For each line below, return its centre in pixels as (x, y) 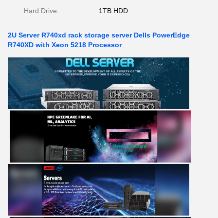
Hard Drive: (41, 11)
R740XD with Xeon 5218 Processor (65, 45)
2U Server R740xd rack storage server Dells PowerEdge (99, 35)
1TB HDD (113, 11)
